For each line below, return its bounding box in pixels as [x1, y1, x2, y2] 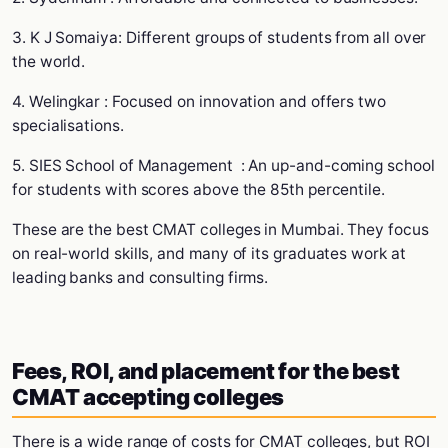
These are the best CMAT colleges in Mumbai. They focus [12, 220, 429, 239]
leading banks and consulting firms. [12, 268, 269, 287]
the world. [12, 52, 86, 71]
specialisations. [12, 116, 124, 135]
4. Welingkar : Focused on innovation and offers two [12, 92, 386, 111]
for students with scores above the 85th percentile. [12, 180, 385, 199]
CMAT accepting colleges [12, 384, 284, 410]
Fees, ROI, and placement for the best [12, 358, 400, 384]
